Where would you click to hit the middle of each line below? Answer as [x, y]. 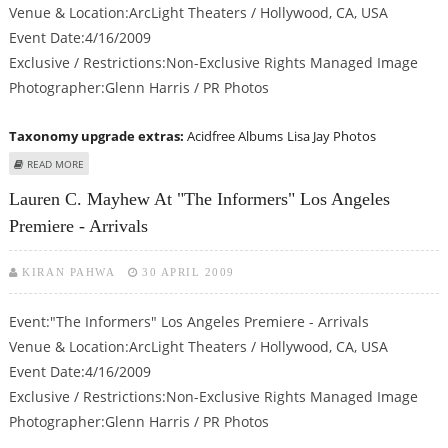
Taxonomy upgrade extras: [97, 135]
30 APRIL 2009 [188, 272]
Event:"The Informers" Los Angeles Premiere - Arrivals [188, 322]
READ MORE [55, 163]
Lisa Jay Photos [331, 135]
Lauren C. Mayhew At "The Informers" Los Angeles [199, 199]
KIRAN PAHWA [69, 272]
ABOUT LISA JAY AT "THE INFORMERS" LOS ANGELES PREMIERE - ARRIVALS [257, 162]
